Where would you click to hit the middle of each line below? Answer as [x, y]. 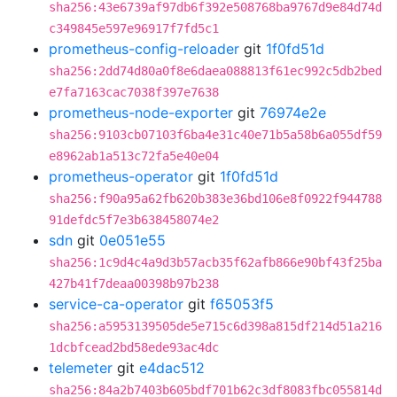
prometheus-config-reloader [144, 49]
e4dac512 [172, 368]
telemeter [81, 368]
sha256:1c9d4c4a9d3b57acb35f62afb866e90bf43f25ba [215, 262]
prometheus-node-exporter [141, 113]
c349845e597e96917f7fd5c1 [134, 28]
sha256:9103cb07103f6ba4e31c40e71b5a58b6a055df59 [215, 135]
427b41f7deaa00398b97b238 [134, 284]
